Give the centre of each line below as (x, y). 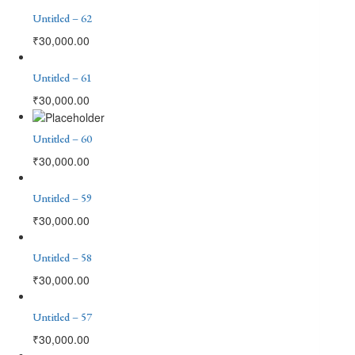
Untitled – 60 (62, 138)
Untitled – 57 (62, 317)
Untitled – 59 (62, 198)
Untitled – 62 (62, 18)
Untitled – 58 (62, 257)
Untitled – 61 (62, 77)
